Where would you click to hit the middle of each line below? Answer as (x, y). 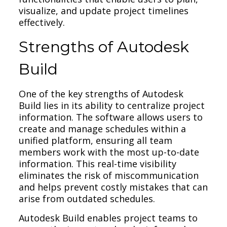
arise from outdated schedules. (87, 198)
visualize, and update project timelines (104, 10)
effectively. (42, 22)
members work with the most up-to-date (109, 152)
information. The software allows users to (111, 117)
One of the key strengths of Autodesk (101, 93)
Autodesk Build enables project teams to (108, 218)
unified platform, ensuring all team (96, 140)
